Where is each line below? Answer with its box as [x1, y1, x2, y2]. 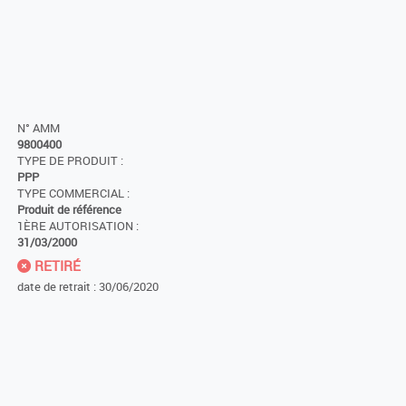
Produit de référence [17, 201, 121, 217]
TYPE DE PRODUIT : [17, 152, 123, 169]
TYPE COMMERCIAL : [17, 185, 130, 201]
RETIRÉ [31, 256, 81, 275]
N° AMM [17, 120, 60, 136]
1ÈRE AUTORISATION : [17, 217, 139, 234]
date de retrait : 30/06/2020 [17, 277, 159, 295]
